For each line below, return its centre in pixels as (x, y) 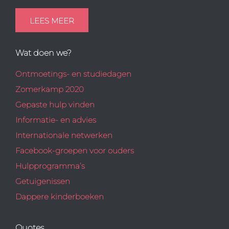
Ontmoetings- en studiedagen (73, 74)
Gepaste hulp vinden (55, 104)
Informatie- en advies (56, 120)
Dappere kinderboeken (60, 196)
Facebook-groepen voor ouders (75, 150)
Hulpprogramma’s (50, 166)
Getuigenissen (43, 181)
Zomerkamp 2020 (50, 89)
